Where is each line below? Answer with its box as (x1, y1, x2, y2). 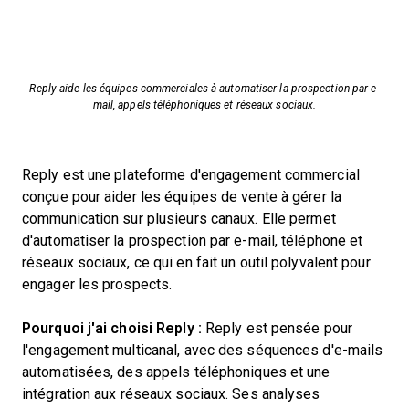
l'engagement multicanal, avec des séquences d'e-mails (22, 342, 383, 358)
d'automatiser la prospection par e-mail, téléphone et (22, 233, 363, 248)
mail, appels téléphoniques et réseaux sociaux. (92, 99, 317, 111)
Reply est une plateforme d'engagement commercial (22, 167, 360, 183)
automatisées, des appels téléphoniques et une (22, 364, 330, 380)
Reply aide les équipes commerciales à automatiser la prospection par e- (29, 82, 380, 95)
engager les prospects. (22, 277, 173, 292)
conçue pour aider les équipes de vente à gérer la (22, 189, 341, 204)
